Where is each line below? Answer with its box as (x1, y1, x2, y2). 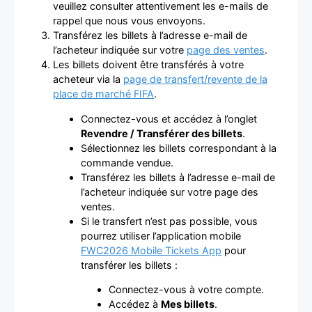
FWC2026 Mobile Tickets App (81, 244, 221, 256)
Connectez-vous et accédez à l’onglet (81, 112, 257, 125)
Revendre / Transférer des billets (81, 127, 242, 139)
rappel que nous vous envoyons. (53, 15, 205, 27)
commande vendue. (81, 156, 173, 169)
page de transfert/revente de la (123, 73, 267, 86)
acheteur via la (53, 73, 123, 86)
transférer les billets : (81, 258, 178, 271)
